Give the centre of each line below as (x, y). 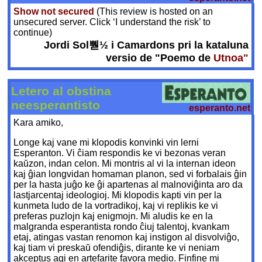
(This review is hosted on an (154, 12)
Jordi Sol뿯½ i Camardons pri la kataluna (146, 45)
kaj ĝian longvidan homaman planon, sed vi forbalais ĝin (130, 174)
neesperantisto (56, 105)
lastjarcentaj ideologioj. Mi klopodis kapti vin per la (118, 195)
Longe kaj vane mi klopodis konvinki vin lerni (106, 143)
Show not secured (54, 12)
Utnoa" (231, 58)
